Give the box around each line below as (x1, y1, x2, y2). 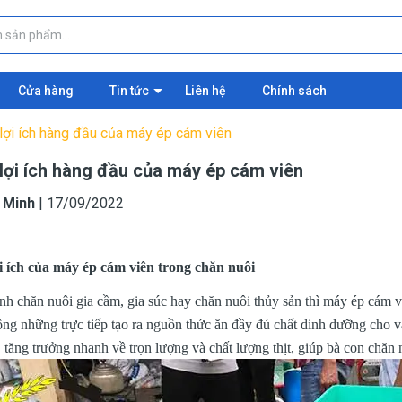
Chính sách (262, 83, 327, 98)
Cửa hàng (18, 83, 74, 98)
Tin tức (109, 83, 149, 98)
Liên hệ (185, 83, 226, 98)
